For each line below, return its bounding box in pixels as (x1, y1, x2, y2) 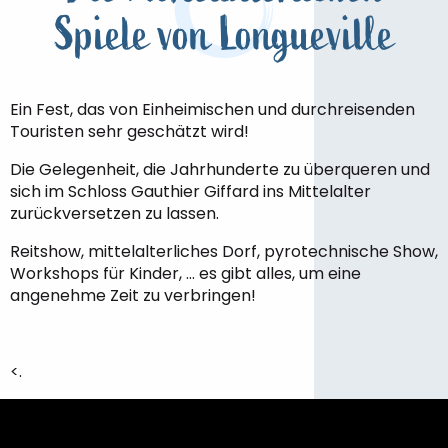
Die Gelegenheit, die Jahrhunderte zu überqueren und (10, 158, 430, 181)
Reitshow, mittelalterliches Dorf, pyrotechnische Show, (10, 240, 438, 263)
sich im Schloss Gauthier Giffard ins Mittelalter (10, 180, 371, 203)
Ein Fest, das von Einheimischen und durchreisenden (10, 98, 415, 121)
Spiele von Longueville (54, 6, 394, 64)
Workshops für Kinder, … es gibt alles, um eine (10, 262, 361, 285)
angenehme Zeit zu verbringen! (10, 284, 256, 307)
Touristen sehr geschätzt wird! (10, 120, 249, 143)
